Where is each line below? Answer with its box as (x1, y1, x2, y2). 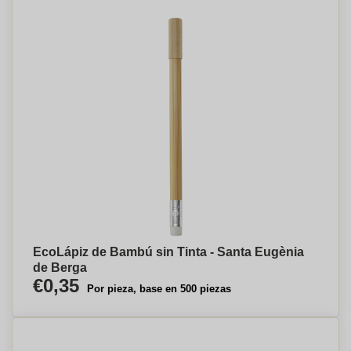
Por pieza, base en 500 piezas (87, 283, 231, 295)
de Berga (33, 261, 87, 274)
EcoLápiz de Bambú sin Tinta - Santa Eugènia (33, 245, 304, 259)
